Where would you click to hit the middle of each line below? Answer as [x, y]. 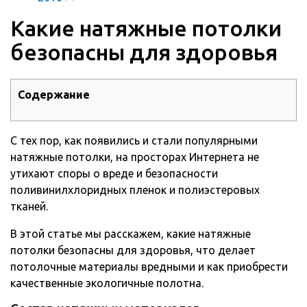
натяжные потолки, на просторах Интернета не [135, 157]
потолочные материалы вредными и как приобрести [149, 267]
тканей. [29, 207]
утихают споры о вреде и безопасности [114, 174]
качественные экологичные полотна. [107, 283]
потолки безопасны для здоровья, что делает [133, 250]
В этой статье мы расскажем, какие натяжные [131, 234]
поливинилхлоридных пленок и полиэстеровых [135, 190]
